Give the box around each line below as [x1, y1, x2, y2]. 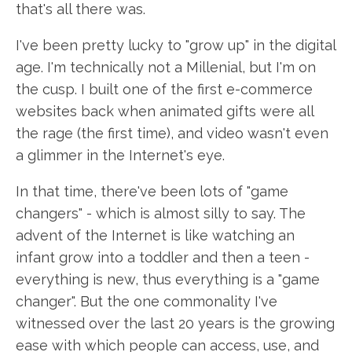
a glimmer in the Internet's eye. [16, 147, 225, 163]
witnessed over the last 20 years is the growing [16, 315, 335, 332]
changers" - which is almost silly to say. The [16, 205, 306, 222]
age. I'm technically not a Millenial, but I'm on [16, 59, 316, 75]
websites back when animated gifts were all [16, 103, 313, 119]
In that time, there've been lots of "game [16, 183, 288, 200]
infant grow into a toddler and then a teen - [16, 249, 310, 266]
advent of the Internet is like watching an [16, 227, 295, 244]
